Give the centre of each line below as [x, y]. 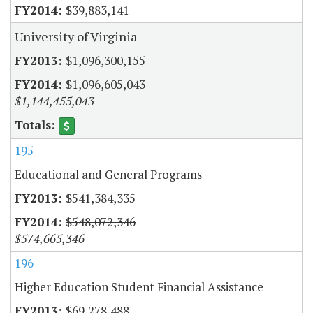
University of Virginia [76, 36]
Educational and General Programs [108, 174]
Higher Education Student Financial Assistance [139, 286]
